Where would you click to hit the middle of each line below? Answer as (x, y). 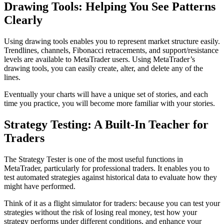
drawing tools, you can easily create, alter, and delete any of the (103, 68)
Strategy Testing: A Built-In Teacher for (106, 124)
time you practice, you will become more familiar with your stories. (109, 103)
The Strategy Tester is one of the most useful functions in (93, 159)
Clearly (23, 20)
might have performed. (40, 186)
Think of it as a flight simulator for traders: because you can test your (112, 203)
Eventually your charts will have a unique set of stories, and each (106, 94)
